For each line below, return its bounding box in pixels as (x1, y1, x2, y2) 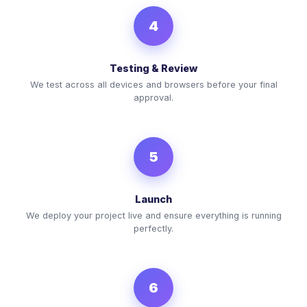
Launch (135, 193, 172, 205)
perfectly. (134, 223, 173, 234)
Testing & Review (110, 62, 197, 74)
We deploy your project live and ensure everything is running (25, 210, 282, 221)
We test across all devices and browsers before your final (29, 79, 278, 90)
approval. (134, 92, 173, 103)
